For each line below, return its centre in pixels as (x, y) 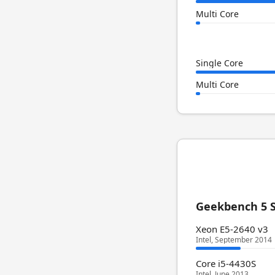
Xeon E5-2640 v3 (232, 229)
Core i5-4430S (226, 263)
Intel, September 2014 (234, 240)
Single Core (219, 63)
